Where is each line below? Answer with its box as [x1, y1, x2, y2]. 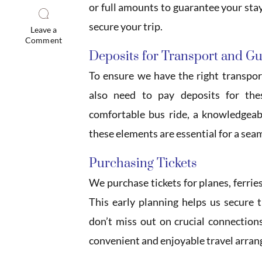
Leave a [30, 25, 57, 35]
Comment [25, 35, 62, 46]
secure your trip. [89, 20, 163, 33]
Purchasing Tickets [89, 156, 197, 172]
